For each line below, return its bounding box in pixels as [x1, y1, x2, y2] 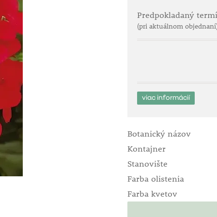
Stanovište [127, 158, 168, 169]
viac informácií [141, 94, 190, 101]
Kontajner [127, 143, 166, 154]
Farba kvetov [127, 188, 177, 199]
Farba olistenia [127, 173, 184, 184]
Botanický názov [127, 128, 191, 139]
